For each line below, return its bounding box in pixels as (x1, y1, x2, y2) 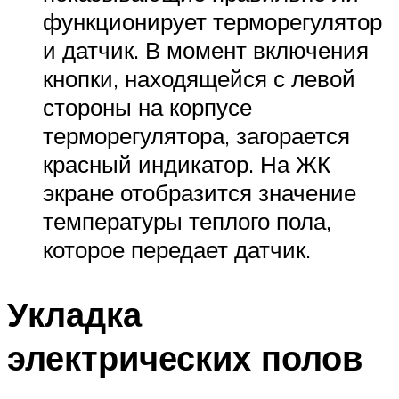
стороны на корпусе (43, 92, 252, 121)
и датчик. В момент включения (43, 35, 369, 64)
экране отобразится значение (43, 177, 356, 207)
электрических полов (7, 335, 362, 379)
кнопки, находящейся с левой (43, 63, 355, 93)
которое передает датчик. (43, 234, 311, 264)
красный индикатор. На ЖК (43, 149, 330, 178)
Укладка (7, 291, 142, 336)
